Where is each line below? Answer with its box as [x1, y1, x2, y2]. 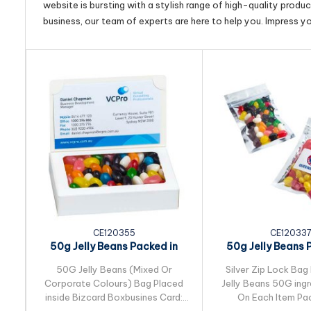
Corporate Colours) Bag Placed [44, 278, 183, 289]
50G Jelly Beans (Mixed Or [56, 264, 172, 275]
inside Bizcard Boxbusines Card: [45, 292, 183, 303]
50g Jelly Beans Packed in [50, 240, 178, 253]
